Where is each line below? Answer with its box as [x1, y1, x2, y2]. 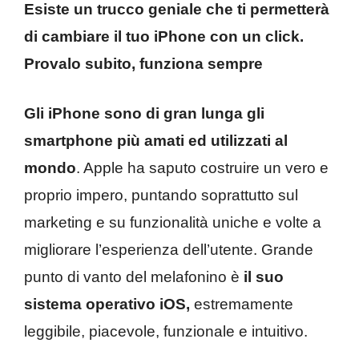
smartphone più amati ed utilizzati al [24, 132, 288, 150]
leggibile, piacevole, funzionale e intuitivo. [24, 323, 308, 341]
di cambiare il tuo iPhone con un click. [24, 27, 304, 45]
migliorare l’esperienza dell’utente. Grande [24, 241, 313, 259]
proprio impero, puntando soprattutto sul [24, 187, 298, 204]
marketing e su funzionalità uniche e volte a [24, 214, 321, 232]
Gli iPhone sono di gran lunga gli [24, 105, 264, 123]
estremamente [190, 296, 293, 313]
